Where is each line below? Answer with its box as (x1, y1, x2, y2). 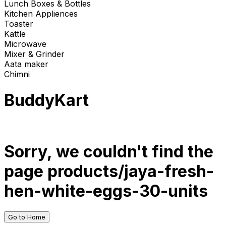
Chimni (4, 69, 30, 80)
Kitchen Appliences (4, 9, 78, 19)
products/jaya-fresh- (47, 161, 214, 181)
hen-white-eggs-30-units (4, 181, 208, 201)
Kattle (4, 29, 26, 39)
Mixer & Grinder (4, 49, 65, 60)
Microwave (4, 39, 46, 49)
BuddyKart (4, 90, 89, 110)
